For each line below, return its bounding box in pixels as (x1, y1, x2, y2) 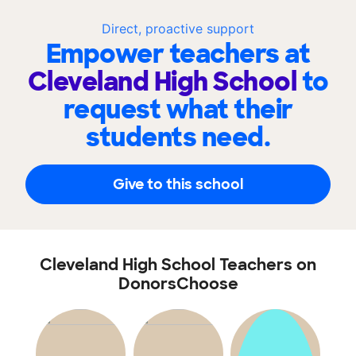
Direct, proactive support (102, 21, 254, 37)
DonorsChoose (118, 273, 238, 294)
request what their (63, 93, 293, 126)
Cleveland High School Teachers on (40, 254, 316, 275)
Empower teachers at (45, 37, 311, 71)
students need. (86, 121, 270, 154)
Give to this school (113, 174, 243, 194)
